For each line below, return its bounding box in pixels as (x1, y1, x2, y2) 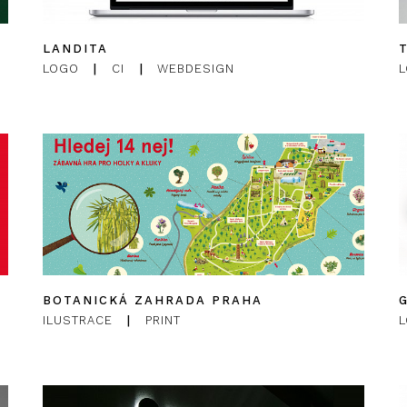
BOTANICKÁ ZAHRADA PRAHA (42, 293, 263, 307)
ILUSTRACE (42, 313, 113, 327)
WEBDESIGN (157, 62, 235, 76)
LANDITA (42, 42, 108, 56)
